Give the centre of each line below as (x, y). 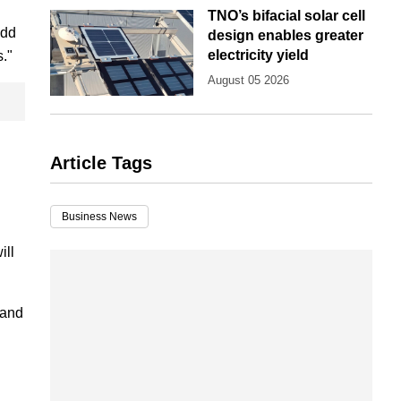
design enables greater (286, 36)
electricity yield (258, 55)
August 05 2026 (248, 81)
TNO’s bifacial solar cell (286, 16)
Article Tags (101, 163)
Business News (99, 217)
